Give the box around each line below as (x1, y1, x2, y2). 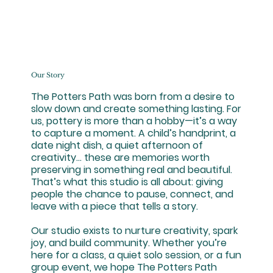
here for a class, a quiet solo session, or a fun (30, 247, 241, 262)
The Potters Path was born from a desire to (30, 89, 235, 104)
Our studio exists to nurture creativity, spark (30, 223, 238, 238)
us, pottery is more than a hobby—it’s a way (30, 113, 237, 128)
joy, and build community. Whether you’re (30, 235, 227, 250)
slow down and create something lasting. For (30, 101, 241, 116)
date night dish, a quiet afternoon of (30, 138, 203, 152)
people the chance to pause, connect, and (30, 186, 233, 201)
